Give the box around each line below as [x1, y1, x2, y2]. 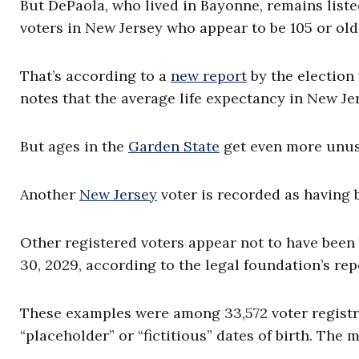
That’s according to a [20, 67, 171, 86]
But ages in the [20, 137, 128, 156]
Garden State [128, 137, 220, 156]
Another [20, 185, 79, 204]
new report [171, 67, 247, 86]
